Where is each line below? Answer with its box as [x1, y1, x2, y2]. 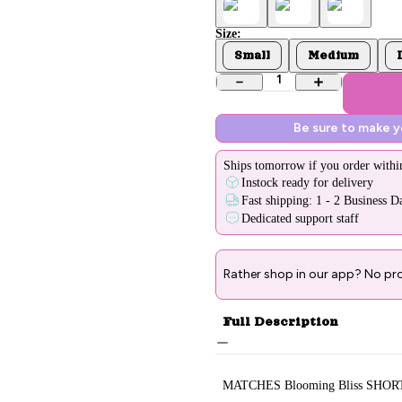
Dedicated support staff [241, 210, 359, 225]
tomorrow [255, 157, 305, 172]
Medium [308, 48, 359, 62]
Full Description [223, 313, 338, 328]
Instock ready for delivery [241, 174, 373, 189]
